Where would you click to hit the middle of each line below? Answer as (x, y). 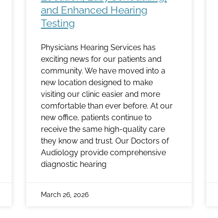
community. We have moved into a (103, 71)
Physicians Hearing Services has (98, 48)
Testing (58, 23)
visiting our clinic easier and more (100, 94)
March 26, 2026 (65, 195)
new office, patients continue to (96, 118)
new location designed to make (97, 83)
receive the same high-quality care (103, 129)
